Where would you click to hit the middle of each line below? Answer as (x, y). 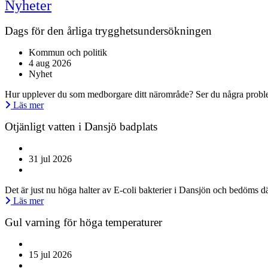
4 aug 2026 (50, 63)
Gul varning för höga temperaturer (83, 223)
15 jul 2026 (50, 255)
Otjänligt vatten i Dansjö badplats (81, 127)
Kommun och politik (68, 53)
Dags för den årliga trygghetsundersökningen (108, 31)
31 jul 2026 (50, 159)
